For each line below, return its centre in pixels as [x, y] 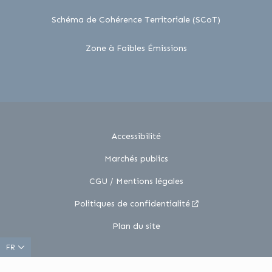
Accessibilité [136, 137]
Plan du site [136, 226]
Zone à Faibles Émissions [136, 49]
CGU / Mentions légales [136, 182]
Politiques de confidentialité [132, 204]
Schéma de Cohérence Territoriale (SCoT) [136, 20]
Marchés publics [136, 159]
